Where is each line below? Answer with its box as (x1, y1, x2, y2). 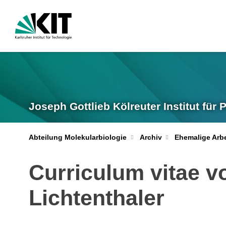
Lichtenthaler (29, 186, 164, 210)
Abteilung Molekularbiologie (29, 133, 127, 141)
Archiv (139, 133, 162, 141)
